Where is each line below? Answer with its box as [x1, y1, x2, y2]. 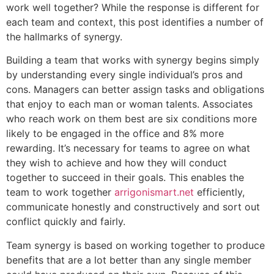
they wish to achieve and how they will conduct [6, 157, 227, 169]
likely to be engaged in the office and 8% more [6, 127, 224, 140]
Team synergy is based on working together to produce [6, 239, 265, 251]
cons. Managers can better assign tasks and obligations [6, 83, 264, 96]
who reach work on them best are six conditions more [6, 113, 257, 125]
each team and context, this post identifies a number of [6, 15, 264, 28]
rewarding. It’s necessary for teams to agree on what [6, 142, 250, 155]
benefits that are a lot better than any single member [6, 253, 251, 266]
